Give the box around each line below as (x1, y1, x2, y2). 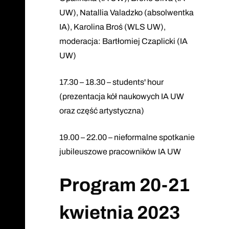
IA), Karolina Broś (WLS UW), (59, 22, 166, 31)
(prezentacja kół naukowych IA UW (59, 91, 184, 101)
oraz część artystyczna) (59, 106, 144, 115)
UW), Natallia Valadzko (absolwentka (59, 8, 194, 17)
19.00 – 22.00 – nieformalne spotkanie (59, 132, 195, 142)
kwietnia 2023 (59, 202, 180, 223)
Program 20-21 (59, 174, 190, 195)
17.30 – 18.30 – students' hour (59, 77, 164, 86)
